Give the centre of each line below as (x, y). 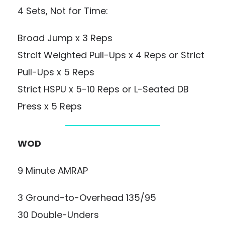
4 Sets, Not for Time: (63, 11)
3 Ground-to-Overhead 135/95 (87, 198)
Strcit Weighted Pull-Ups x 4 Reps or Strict (111, 55)
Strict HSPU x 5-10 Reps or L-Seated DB (103, 89)
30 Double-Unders (58, 215)
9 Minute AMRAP (53, 171)
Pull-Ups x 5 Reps (56, 72)
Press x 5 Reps (50, 106)
